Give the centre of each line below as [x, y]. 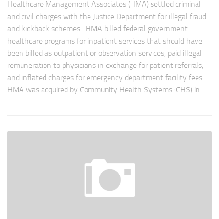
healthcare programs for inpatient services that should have [105, 41]
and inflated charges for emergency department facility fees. [107, 78]
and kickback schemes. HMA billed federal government [98, 29]
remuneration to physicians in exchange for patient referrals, [105, 66]
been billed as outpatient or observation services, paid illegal [105, 53]
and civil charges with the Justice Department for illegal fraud [107, 17]
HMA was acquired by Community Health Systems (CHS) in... [106, 90]
